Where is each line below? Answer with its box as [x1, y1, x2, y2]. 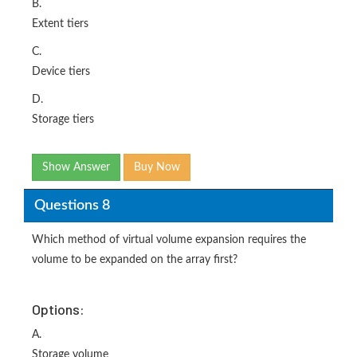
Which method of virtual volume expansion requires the [32, 234, 306, 245]
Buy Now [134, 162, 180, 173]
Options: [32, 300, 84, 318]
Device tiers [32, 66, 90, 77]
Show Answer [42, 162, 110, 173]
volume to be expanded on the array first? [32, 254, 237, 265]
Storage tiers [32, 114, 94, 125]
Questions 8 [33, 198, 110, 213]
